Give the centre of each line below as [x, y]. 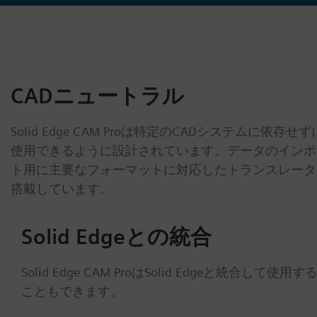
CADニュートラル [97, 95]
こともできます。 [72, 291]
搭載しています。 [62, 188]
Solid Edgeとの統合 [116, 236]
